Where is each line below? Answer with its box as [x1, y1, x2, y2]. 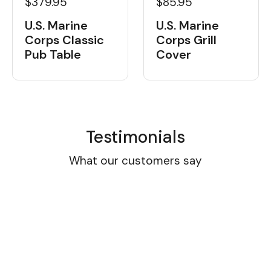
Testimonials [86, 126, 185, 149]
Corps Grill [155, 32, 217, 48]
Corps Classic [25, 32, 104, 48]
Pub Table [25, 47, 81, 63]
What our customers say [69, 153, 202, 169]
